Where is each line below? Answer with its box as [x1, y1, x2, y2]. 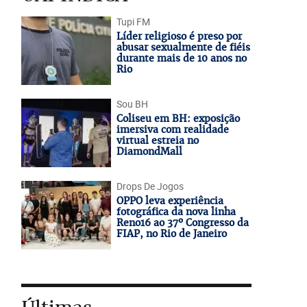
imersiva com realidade [116, 123, 229, 136]
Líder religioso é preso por [116, 30, 242, 42]
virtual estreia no [116, 134, 199, 147]
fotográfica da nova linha [116, 206, 236, 218]
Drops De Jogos [116, 180, 184, 193]
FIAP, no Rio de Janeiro [116, 228, 227, 240]
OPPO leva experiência [116, 195, 223, 207]
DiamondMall [116, 145, 182, 158]
